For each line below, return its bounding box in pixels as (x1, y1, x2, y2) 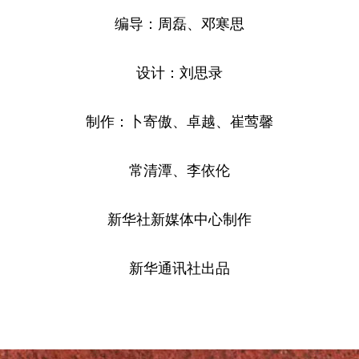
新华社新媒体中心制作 (107, 208, 252, 228)
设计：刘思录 (136, 61, 223, 82)
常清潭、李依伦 (129, 159, 230, 179)
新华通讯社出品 (129, 256, 230, 277)
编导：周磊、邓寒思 (115, 12, 244, 33)
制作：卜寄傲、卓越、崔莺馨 (86, 110, 273, 131)
